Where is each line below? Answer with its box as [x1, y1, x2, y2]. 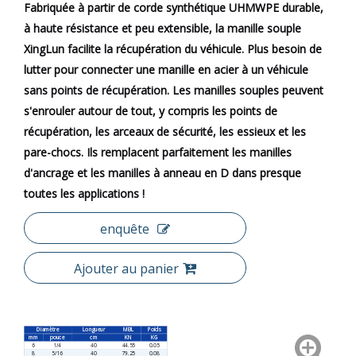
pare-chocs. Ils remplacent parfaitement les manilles [24, 145, 292, 160]
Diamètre [37, 326, 60, 334]
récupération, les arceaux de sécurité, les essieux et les [24, 124, 306, 139]
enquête [100, 220, 149, 238]
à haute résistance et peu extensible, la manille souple [24, 21, 301, 36]
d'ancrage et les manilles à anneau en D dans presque [24, 165, 301, 180]
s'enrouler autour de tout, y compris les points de [24, 103, 277, 118]
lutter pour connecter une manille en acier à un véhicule [24, 62, 308, 77]
